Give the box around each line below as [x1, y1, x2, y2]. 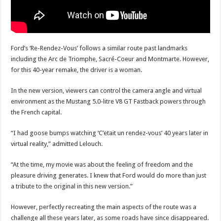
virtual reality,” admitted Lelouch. [11, 140, 103, 147]
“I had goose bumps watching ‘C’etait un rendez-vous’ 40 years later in [11, 129, 209, 137]
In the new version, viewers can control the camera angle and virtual [11, 86, 202, 94]
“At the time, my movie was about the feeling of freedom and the [11, 160, 193, 168]
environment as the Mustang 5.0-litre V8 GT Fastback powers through [11, 97, 206, 105]
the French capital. [11, 108, 62, 116]
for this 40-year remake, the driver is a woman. [11, 66, 143, 74]
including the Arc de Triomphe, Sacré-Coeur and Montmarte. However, [11, 55, 210, 63]
